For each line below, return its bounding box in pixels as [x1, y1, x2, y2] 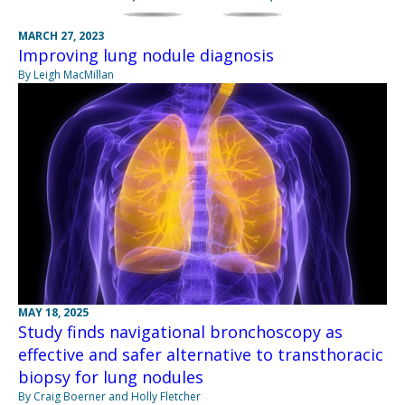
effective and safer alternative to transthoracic [18, 343, 383, 365]
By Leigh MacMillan [18, 66, 114, 82]
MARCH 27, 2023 [18, 27, 104, 43]
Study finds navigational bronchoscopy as [18, 320, 343, 343]
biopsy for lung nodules [18, 365, 211, 388]
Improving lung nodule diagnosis [18, 43, 274, 66]
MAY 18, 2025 [18, 304, 89, 320]
